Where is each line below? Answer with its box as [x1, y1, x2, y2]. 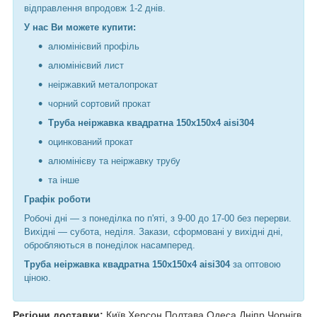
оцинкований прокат [48, 136, 133, 147]
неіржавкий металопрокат [48, 79, 158, 90]
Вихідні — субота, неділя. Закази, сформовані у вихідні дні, [24, 226, 283, 237]
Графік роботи [24, 193, 91, 204]
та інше [48, 174, 79, 185]
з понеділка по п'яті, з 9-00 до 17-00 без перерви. [82, 212, 292, 224]
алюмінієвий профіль [48, 40, 139, 52]
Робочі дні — [24, 212, 79, 224]
